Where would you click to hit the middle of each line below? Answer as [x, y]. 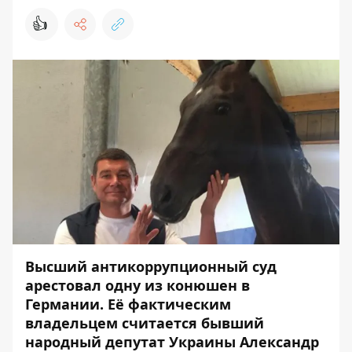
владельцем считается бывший [145, 323]
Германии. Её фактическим [128, 304]
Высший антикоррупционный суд [151, 266]
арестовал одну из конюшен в [137, 285]
